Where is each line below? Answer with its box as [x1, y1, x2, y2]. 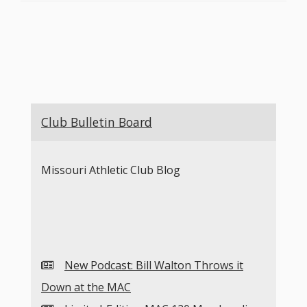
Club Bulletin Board [41, 113, 152, 130]
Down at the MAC [41, 280, 131, 295]
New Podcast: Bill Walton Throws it [64, 258, 243, 273]
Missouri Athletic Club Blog [41, 162, 180, 177]
